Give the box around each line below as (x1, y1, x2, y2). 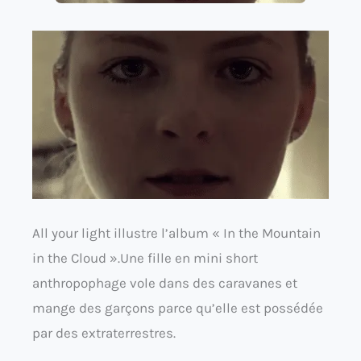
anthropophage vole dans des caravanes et (32, 275, 297, 292)
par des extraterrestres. (32, 325, 176, 342)
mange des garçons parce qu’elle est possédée (32, 300, 323, 317)
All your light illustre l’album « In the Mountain (32, 225, 321, 242)
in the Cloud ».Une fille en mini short (32, 250, 258, 267)
